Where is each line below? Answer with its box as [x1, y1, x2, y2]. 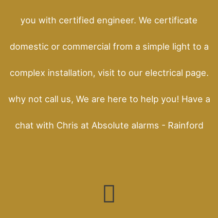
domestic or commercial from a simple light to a [9, 40, 209, 52]
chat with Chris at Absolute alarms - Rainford [15, 119, 203, 130]
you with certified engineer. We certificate [20, 14, 198, 25]
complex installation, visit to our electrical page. [9, 67, 209, 78]
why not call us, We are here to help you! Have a [8, 93, 210, 104]
